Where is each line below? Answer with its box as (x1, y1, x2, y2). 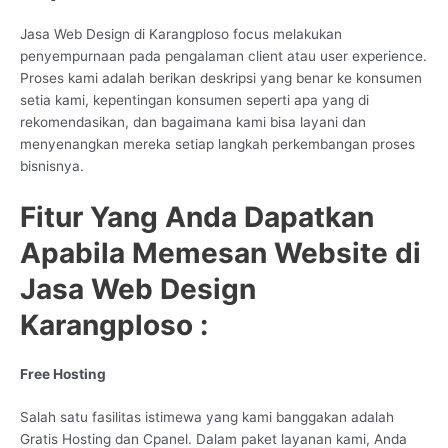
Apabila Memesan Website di (20, 235, 421, 270)
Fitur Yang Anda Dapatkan (20, 199, 374, 234)
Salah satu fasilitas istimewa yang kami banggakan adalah (20, 409, 394, 426)
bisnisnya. (20, 157, 84, 174)
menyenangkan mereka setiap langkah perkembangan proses (20, 135, 415, 152)
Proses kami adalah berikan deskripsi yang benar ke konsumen (20, 69, 422, 86)
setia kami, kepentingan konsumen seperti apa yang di (20, 91, 369, 108)
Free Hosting (20, 365, 106, 382)
